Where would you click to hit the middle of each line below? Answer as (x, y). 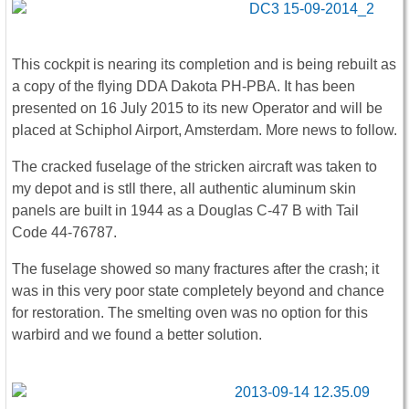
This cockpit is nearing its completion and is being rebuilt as (204, 64)
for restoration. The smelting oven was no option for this (190, 312)
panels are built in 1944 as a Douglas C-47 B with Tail (185, 210)
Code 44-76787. (64, 232)
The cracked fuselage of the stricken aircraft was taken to (194, 166)
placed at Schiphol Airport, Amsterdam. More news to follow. (204, 130)
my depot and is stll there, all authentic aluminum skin (184, 188)
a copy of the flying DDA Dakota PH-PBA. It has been (184, 86)
